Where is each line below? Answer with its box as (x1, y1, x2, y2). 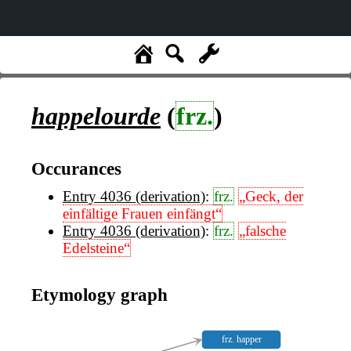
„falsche (239, 223, 286, 240)
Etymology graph (31, 284, 168, 305)
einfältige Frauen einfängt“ (63, 205, 222, 223)
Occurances (31, 157, 121, 179)
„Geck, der (239, 188, 303, 205)
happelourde (31, 102, 161, 130)
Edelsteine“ (63, 240, 130, 257)
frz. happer (221, 334, 262, 346)
